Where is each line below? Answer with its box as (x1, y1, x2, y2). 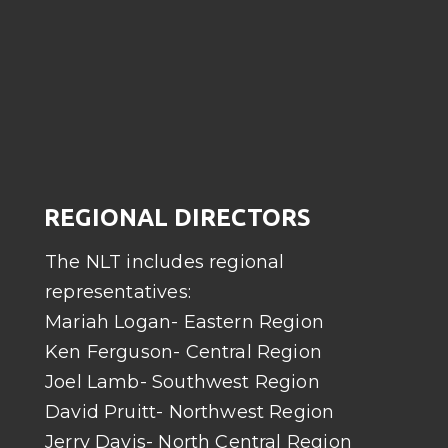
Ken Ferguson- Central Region (45, 341, 323, 363)
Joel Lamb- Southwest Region (45, 371, 320, 393)
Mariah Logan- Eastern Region (45, 311, 325, 333)
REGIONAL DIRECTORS (43, 204, 311, 231)
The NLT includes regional (45, 251, 285, 273)
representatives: (45, 281, 191, 303)
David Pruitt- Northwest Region (45, 401, 335, 423)
